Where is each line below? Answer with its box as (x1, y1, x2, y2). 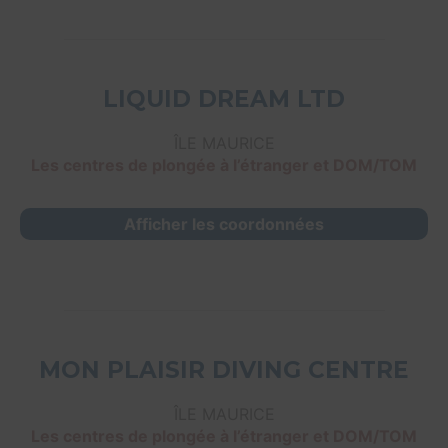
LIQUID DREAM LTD (103, 85, 345, 114)
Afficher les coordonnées (124, 214, 324, 235)
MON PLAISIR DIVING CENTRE (39, 356, 409, 385)
